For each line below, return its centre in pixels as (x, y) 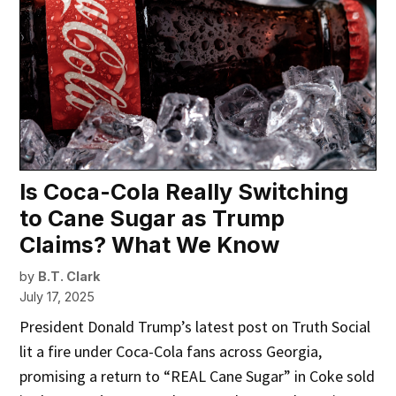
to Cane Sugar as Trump (152, 219)
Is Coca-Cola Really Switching (184, 192)
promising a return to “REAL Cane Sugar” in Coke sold (198, 377)
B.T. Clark (69, 277)
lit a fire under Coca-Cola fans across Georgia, (171, 352)
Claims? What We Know (150, 245)
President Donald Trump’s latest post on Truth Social (195, 327)
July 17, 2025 (57, 297)
